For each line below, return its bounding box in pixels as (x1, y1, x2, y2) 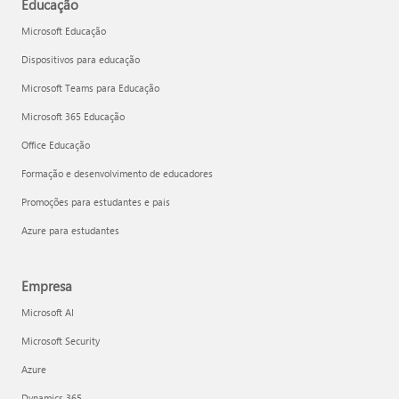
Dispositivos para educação (21, 53, 140, 67)
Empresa (21, 277, 72, 296)
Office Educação (21, 138, 90, 152)
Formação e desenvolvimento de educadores (21, 167, 213, 181)
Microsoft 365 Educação (21, 110, 125, 124)
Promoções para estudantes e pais (21, 195, 170, 209)
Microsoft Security (21, 334, 100, 348)
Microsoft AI (21, 305, 74, 320)
